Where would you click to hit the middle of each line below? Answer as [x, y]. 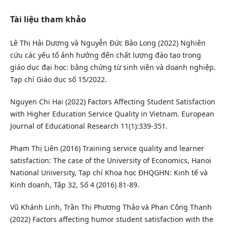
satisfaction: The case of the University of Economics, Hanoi [110, 160]
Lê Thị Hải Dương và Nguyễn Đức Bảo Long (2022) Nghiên [108, 43]
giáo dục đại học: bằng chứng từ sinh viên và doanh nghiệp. [113, 67]
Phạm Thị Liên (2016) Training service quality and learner [107, 148]
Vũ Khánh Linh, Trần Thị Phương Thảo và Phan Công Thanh [111, 207]
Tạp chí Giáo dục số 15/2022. [58, 79]
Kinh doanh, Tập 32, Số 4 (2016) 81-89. [74, 184]
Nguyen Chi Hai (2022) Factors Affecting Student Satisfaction [112, 101]
